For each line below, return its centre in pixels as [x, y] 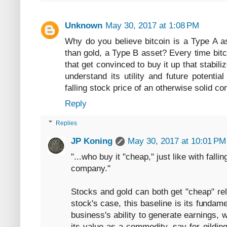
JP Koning [92, 141]
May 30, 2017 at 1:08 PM [152, 25]
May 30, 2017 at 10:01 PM [177, 141]
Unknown [84, 25]
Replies [67, 123]
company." [91, 169]
